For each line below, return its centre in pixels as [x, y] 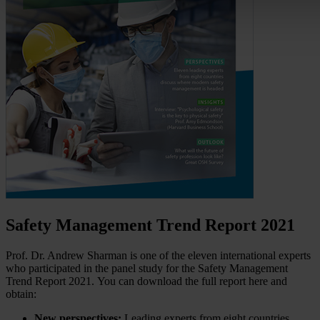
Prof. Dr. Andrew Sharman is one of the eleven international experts [158, 255]
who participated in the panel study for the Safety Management [147, 268]
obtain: [21, 294]
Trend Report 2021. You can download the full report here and [146, 281]
